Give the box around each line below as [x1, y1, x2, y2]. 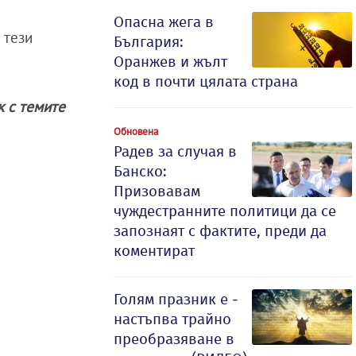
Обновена [114, 125, 158, 137]
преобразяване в [114, 330, 234, 348]
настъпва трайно [114, 310, 231, 328]
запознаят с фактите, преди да [114, 222, 327, 240]
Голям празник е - [114, 290, 238, 308]
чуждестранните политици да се [114, 202, 336, 220]
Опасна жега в [114, 13, 214, 31]
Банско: [114, 162, 167, 180]
